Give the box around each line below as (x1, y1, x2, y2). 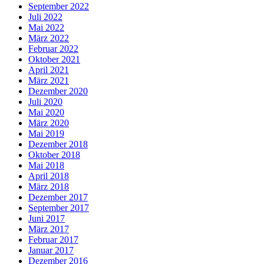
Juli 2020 (28, 97, 62, 107)
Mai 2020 (28, 107, 64, 118)
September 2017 (28, 203, 89, 213)
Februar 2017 (28, 235, 78, 245)
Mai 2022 (28, 22, 64, 33)
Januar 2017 (28, 245, 74, 256)
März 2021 (28, 75, 69, 86)
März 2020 (28, 118, 69, 128)
